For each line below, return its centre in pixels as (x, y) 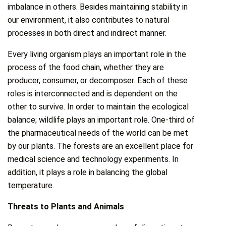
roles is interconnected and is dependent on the (93, 93)
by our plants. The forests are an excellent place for (101, 146)
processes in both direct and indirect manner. (87, 33)
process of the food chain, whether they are (86, 67)
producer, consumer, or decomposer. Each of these (98, 80)
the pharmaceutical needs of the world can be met (98, 133)
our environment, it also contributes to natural (89, 20)
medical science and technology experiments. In (93, 159)
